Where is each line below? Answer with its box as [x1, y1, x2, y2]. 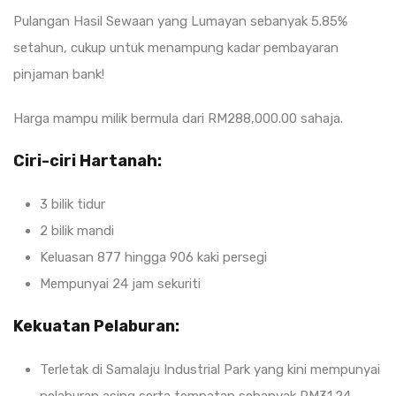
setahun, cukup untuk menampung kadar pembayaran [13, 40, 339, 56]
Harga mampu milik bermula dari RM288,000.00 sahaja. [13, 110, 343, 126]
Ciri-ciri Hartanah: [13, 151, 162, 171]
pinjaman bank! [13, 66, 104, 82]
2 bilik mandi [40, 223, 114, 239]
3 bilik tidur [40, 196, 105, 212]
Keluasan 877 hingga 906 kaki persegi [40, 249, 267, 265]
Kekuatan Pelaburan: [13, 316, 179, 336]
